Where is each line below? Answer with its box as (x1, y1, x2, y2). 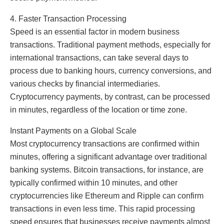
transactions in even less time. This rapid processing (10, 204, 195, 213)
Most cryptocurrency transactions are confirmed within (10, 139, 199, 148)
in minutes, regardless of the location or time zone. (10, 105, 187, 114)
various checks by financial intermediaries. (10, 79, 160, 88)
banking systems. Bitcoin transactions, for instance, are (10, 165, 203, 174)
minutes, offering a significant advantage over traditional (10, 152, 207, 161)
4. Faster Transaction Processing (10, 14, 126, 23)
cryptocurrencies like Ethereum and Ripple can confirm (10, 191, 203, 200)
